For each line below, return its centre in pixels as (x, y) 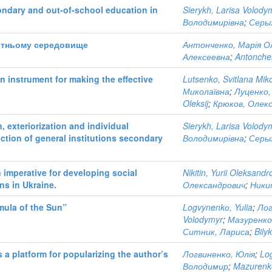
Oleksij (195, 103)
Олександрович (214, 185)
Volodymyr (203, 219)
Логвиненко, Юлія (219, 254)
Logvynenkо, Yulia (218, 207)
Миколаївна (206, 91)
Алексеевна (206, 56)
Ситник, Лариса (216, 231)
